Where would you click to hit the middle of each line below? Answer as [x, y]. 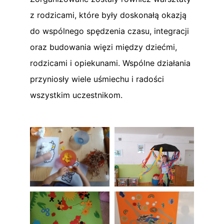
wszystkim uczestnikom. [76, 95]
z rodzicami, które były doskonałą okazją [108, 15]
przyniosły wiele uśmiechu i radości [97, 79]
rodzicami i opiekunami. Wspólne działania [110, 63]
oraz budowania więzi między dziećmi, [103, 47]
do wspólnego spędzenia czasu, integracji [109, 31]
